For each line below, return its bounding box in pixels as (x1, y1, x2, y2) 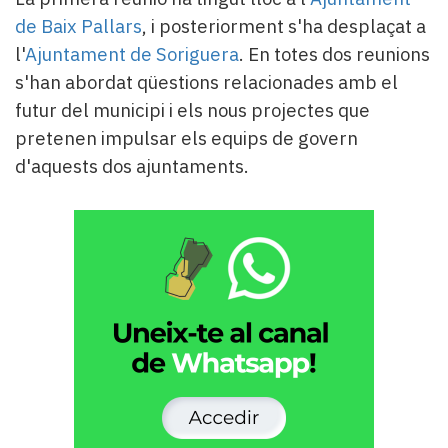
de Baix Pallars (15, 13, 142, 38)
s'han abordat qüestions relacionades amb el (15, 69, 398, 94)
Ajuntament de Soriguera (25, 41, 239, 66)
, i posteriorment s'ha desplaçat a (142, 13, 426, 38)
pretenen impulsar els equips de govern (15, 125, 358, 150)
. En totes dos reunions (239, 41, 430, 66)
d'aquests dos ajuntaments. (15, 153, 249, 178)
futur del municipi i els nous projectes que (15, 97, 370, 122)
